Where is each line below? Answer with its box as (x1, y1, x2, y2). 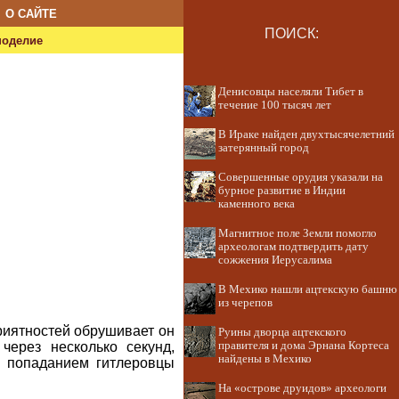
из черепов (218, 297, 273, 309)
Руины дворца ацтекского (218, 326, 346, 338)
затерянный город (218, 142, 309, 154)
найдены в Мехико (218, 353, 312, 365)
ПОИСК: (264, 26, 319, 41)
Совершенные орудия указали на (218, 171, 383, 183)
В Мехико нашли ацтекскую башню (218, 283, 397, 296)
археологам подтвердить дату (218, 240, 369, 253)
